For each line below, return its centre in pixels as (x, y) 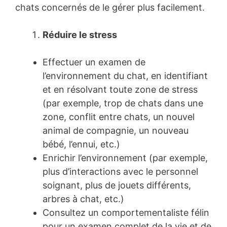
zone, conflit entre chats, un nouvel (119, 117)
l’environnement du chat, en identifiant (125, 76)
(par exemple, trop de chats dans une (123, 103)
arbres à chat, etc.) (83, 199)
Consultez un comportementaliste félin (126, 213)
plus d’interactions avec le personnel (120, 172)
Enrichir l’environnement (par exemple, (125, 158)
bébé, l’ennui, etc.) (81, 144)
